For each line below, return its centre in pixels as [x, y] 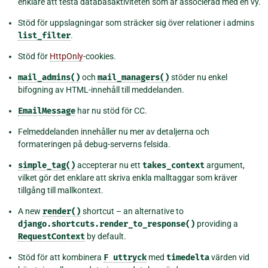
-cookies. [100, 56]
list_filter [44, 35]
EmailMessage [47, 111]
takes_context [173, 165]
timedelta [188, 257]
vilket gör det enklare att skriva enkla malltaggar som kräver [128, 177]
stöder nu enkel [198, 77]
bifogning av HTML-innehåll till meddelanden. [101, 89]
